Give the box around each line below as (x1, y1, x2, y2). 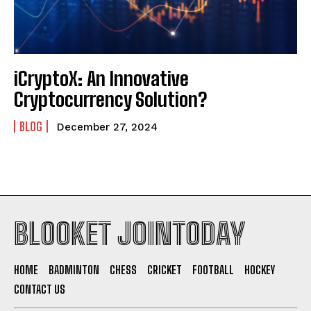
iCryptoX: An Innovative (14, 66, 189, 90)
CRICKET (147, 262, 182, 276)
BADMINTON (49, 262, 99, 276)
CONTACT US (14, 282, 65, 296)
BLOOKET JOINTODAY (14, 216, 245, 251)
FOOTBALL (192, 262, 234, 276)
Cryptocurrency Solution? (14, 87, 207, 111)
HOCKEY (244, 262, 275, 276)
